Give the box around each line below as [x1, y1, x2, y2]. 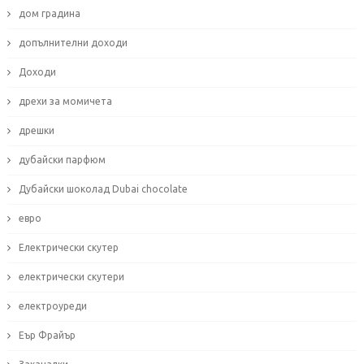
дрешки [18, 125, 54, 136]
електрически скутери [18, 271, 124, 283]
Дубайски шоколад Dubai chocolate [18, 184, 188, 195]
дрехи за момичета [18, 96, 112, 107]
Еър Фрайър [18, 330, 76, 341]
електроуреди [18, 301, 87, 312]
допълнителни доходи [18, 37, 128, 49]
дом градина [18, 8, 80, 19]
